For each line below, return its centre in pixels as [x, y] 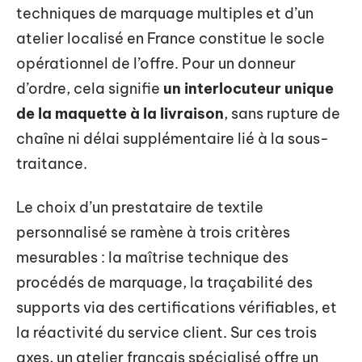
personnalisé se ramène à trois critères [153, 232]
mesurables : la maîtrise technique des [152, 257]
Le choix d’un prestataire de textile [140, 207]
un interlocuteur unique [248, 89]
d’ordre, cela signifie [90, 89]
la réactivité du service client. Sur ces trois [166, 332]
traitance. [52, 164]
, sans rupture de [282, 114]
